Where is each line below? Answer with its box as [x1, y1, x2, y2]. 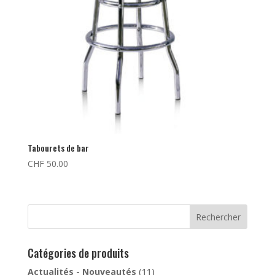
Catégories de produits [27, 244, 129, 261]
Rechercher [196, 211, 241, 223]
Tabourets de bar [27, 141, 89, 154]
